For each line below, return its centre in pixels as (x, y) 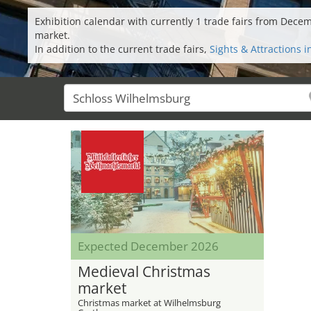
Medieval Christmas (144, 271)
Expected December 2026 (148, 246)
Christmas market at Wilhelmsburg (149, 303)
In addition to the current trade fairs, (122, 49)
